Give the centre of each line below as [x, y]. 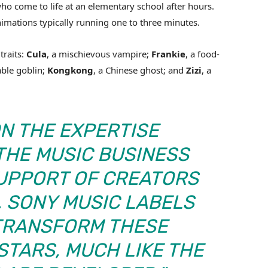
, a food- [202, 54]
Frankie [168, 54]
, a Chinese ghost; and [140, 70]
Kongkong [70, 70]
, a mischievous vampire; [99, 54]
